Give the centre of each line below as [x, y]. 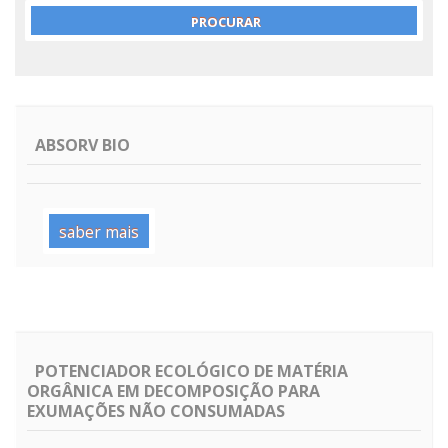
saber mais [98, 231]
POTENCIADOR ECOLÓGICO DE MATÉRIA [191, 370]
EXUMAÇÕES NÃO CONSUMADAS [156, 410]
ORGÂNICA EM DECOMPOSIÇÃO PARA [173, 390]
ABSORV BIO [82, 145]
